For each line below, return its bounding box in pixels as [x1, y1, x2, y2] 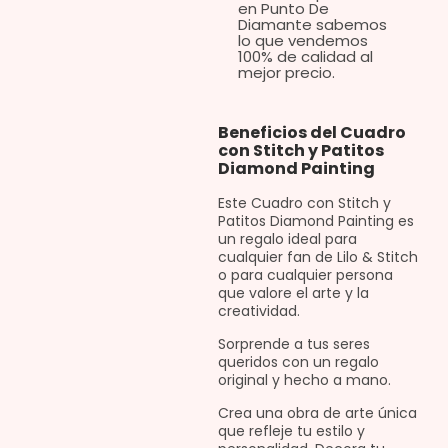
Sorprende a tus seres [217, 334, 370, 355]
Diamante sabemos [237, 14, 387, 36]
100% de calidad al [237, 46, 373, 68]
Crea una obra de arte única [217, 403, 417, 424]
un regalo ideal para [217, 229, 357, 250]
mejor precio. [237, 62, 335, 84]
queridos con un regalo [217, 352, 379, 373]
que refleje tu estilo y [217, 421, 365, 442]
